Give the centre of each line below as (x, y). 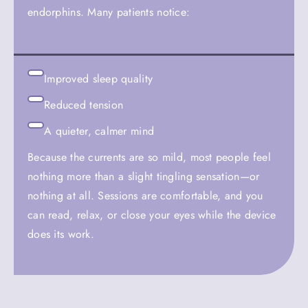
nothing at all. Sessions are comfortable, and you (145, 195)
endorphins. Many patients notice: (109, 12)
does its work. (61, 234)
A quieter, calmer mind (99, 131)
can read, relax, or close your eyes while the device (152, 214)
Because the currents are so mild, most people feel (149, 157)
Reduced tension (84, 104)
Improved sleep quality (99, 78)
